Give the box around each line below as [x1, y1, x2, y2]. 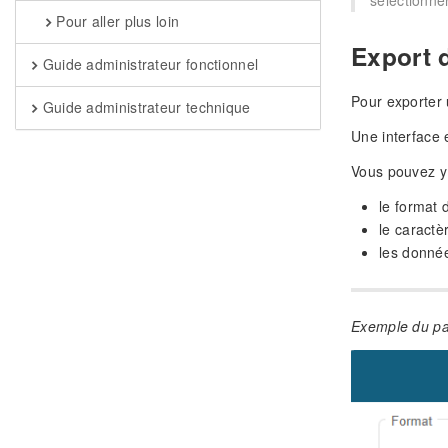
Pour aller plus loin [51, 11, 180, 31]
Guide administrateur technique [38, 97, 251, 117]
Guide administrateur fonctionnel [38, 54, 259, 74]
